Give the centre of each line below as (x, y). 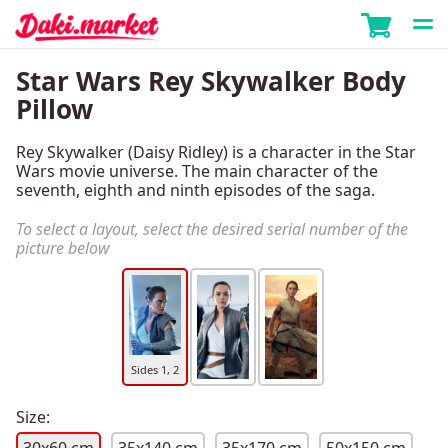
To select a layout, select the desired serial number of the (212, 229)
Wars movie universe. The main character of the (197, 171)
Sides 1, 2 (155, 370)
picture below (63, 248)
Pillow (54, 109)
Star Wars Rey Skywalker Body (211, 81)
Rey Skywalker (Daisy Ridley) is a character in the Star (216, 152)
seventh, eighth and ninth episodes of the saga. (195, 190)
